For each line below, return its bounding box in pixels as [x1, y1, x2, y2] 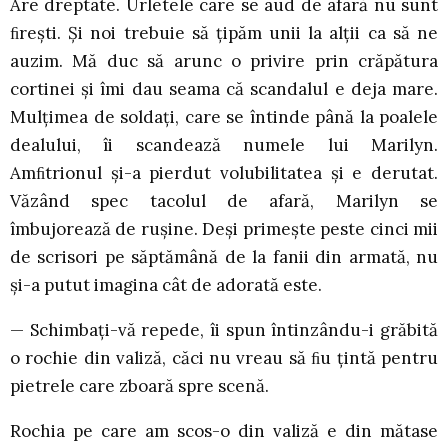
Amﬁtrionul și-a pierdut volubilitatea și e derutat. [10, 162, 438, 185]
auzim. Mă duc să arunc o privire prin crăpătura [10, 50, 438, 73]
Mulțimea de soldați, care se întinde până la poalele [10, 106, 438, 129]
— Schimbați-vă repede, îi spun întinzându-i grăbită [10, 319, 438, 342]
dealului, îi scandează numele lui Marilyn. [10, 134, 438, 157]
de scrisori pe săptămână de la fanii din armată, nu [10, 246, 438, 269]
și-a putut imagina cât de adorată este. [10, 274, 322, 297]
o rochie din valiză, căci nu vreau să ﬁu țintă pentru [10, 347, 438, 370]
